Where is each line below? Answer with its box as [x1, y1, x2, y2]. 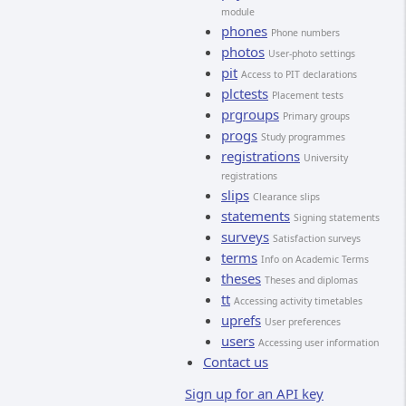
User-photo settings [268, 47, 355, 60]
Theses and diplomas [265, 274, 358, 286]
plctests [221, 84, 268, 102]
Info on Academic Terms [261, 253, 369, 266]
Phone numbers [271, 26, 340, 39]
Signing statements [294, 211, 380, 224]
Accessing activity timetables [234, 295, 362, 307]
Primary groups [283, 110, 350, 122]
